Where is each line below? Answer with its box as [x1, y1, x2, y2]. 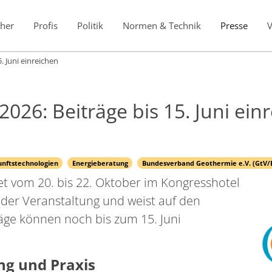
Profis [33, 19, 58, 32]
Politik [76, 19, 103, 32]
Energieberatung [72, 158, 128, 168]
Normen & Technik [122, 19, 201, 32]
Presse [220, 19, 248, 32]
